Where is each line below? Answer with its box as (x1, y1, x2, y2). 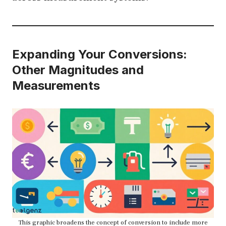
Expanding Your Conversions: (12, 47, 187, 62)
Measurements (12, 78, 100, 93)
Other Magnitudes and (12, 63, 144, 78)
